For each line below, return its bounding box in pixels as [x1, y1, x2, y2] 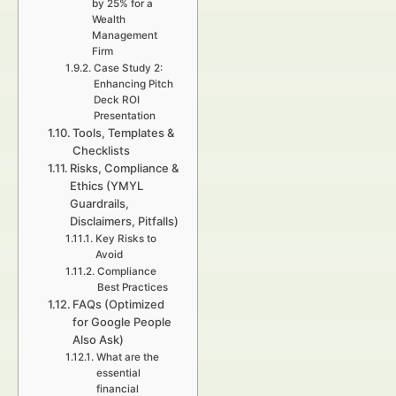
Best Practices [96, 281, 168, 293]
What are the [95, 351, 159, 363]
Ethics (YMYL [70, 179, 144, 193]
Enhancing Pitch [93, 78, 173, 90]
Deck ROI [93, 94, 140, 106]
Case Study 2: [93, 62, 163, 74]
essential [95, 367, 141, 379]
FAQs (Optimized [72, 297, 165, 311]
